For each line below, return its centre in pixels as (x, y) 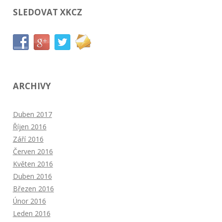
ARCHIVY (32, 86)
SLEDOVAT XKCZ (47, 12)
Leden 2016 (31, 213)
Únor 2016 (29, 201)
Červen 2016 (33, 151)
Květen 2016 (33, 164)
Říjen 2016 (29, 126)
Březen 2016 (33, 188)
